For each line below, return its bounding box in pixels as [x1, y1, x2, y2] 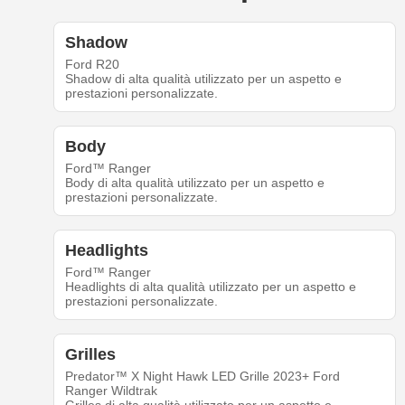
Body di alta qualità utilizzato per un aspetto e [64, 175, 325, 191]
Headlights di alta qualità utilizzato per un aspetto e [64, 279, 356, 295]
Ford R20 [64, 57, 119, 72]
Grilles [64, 345, 116, 364]
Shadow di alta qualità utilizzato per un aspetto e [64, 71, 342, 87]
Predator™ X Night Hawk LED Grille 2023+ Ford [64, 369, 340, 384]
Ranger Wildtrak [64, 383, 157, 399]
